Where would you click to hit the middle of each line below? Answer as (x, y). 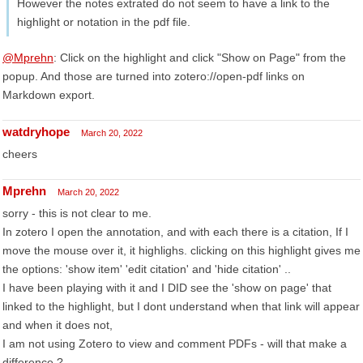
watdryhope (36, 132)
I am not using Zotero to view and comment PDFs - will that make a (175, 344)
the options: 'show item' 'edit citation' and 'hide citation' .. (147, 269)
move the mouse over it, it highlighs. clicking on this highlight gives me (181, 250)
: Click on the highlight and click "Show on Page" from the (200, 58)
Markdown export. (49, 95)
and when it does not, (58, 325)
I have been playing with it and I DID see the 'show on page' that (167, 288)
